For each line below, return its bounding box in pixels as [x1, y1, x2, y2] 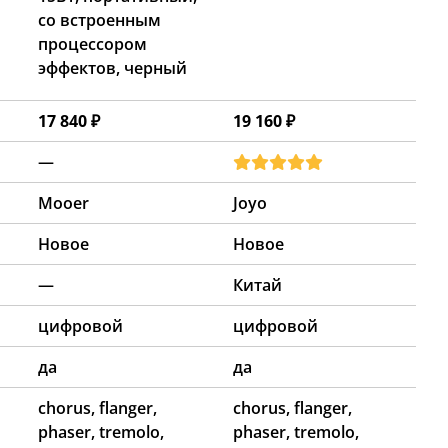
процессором [38, 32, 147, 55]
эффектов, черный [38, 56, 187, 79]
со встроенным [38, 8, 161, 31]
